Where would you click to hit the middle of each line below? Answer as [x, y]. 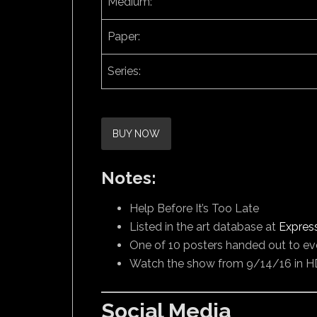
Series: [124, 71]
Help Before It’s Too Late [194, 208]
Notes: [129, 178]
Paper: [124, 36]
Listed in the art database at [204, 227]
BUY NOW [136, 134]
